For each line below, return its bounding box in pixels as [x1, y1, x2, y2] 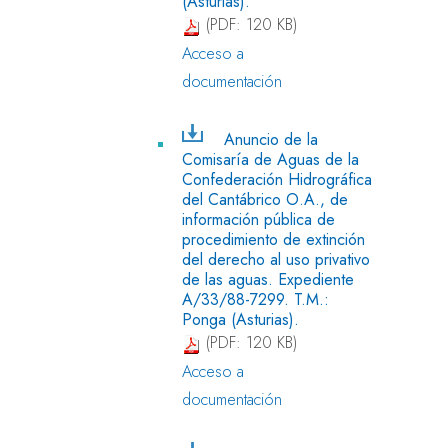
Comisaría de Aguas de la [182, 147, 359, 171]
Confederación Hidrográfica [182, 167, 372, 191]
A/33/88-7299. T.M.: [182, 287, 329, 311]
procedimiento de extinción [182, 227, 365, 251]
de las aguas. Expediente [182, 267, 354, 291]
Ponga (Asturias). [182, 307, 299, 331]
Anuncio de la [223, 127, 318, 151]
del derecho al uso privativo [182, 247, 370, 271]
